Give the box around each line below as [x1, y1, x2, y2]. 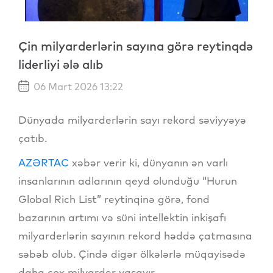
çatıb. [18, 131, 47, 144]
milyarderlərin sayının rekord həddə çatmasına [18, 229, 252, 242]
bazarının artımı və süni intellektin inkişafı [18, 210, 226, 224]
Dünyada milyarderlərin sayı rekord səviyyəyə [18, 113, 246, 126]
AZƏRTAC [18, 155, 69, 169]
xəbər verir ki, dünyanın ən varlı [69, 155, 228, 169]
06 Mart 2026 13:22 [31, 80, 123, 93]
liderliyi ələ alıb [18, 56, 103, 72]
